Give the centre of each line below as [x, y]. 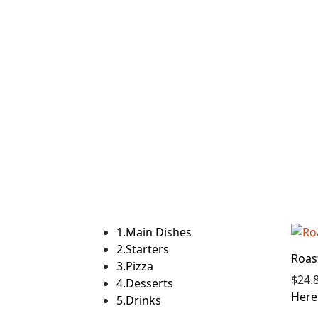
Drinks [143, 300]
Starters [147, 249]
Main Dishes [159, 232]
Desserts [149, 283]
